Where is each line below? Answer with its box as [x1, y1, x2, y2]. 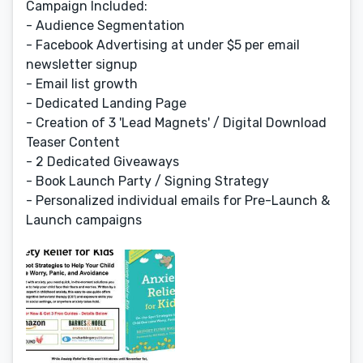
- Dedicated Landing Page [26, 96, 186, 111]
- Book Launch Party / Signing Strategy [26, 173, 269, 189]
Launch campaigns [26, 212, 142, 228]
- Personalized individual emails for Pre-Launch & [26, 193, 330, 208]
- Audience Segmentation [26, 18, 185, 33]
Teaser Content [26, 135, 120, 150]
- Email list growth [26, 76, 138, 92]
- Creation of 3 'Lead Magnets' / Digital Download [26, 115, 327, 130]
